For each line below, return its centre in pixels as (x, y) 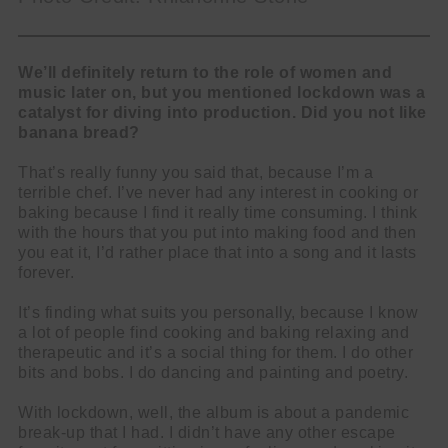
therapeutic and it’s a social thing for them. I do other (215, 353)
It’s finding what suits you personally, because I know (218, 313)
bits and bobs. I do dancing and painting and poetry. (213, 373)
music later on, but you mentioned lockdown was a (221, 93)
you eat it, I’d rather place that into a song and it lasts (217, 253)
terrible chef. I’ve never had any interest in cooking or (218, 193)
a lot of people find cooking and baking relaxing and (213, 333)
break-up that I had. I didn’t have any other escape (207, 433)
